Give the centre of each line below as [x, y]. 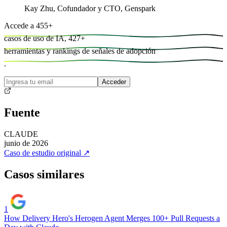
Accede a [19, 25]
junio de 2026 [26, 143]
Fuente [22, 113]
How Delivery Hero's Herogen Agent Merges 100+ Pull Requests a [112, 218]
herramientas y [27, 51]
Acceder [114, 82]
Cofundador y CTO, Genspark [106, 8]
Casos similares [44, 175]
